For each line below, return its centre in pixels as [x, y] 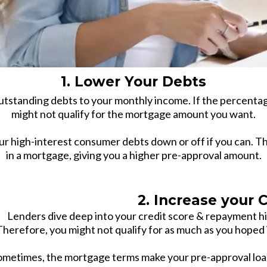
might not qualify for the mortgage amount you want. [133, 114]
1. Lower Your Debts [133, 81]
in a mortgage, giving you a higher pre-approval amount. [133, 155]
